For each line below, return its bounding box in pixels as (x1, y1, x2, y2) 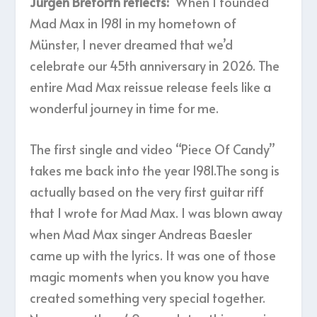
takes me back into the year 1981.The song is (30, 161, 280, 180)
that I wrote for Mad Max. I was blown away (30, 204, 283, 222)
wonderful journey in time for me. (30, 98, 219, 117)
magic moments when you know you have (30, 267, 270, 286)
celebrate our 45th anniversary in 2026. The (30, 56, 280, 74)
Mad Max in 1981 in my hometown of (30, 13, 237, 32)
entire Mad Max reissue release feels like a (30, 77, 272, 96)
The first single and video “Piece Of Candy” (30, 140, 276, 158)
